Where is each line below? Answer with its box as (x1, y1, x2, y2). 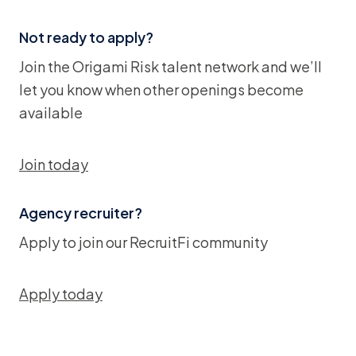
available (19, 103, 83, 122)
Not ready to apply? (19, 28, 153, 46)
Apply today (19, 284, 103, 303)
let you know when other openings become (19, 80, 304, 99)
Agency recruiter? (19, 203, 142, 222)
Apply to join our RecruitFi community (19, 233, 268, 251)
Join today (19, 155, 88, 173)
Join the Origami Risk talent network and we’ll (19, 57, 322, 75)
